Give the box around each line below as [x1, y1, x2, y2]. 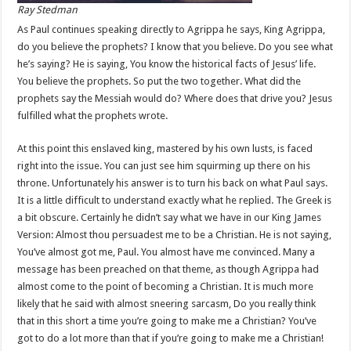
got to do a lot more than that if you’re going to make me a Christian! [17, 332, 324, 344]
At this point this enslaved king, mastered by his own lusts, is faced [17, 143, 313, 154]
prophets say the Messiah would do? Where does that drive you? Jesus [17, 92, 333, 104]
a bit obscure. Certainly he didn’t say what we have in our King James [17, 212, 322, 223]
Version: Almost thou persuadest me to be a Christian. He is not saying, [17, 229, 332, 241]
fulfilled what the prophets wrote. [17, 110, 168, 121]
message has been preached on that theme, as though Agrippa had [17, 263, 320, 275]
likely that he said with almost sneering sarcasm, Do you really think [17, 298, 317, 309]
